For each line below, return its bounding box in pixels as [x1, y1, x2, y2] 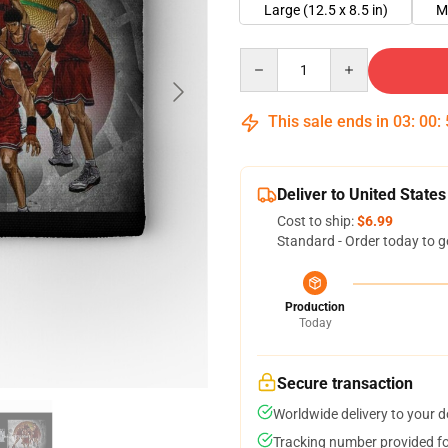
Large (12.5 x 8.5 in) [264, 2, 388, 18]
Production [285, 300, 345, 314]
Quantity [239, 49, 294, 65]
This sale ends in [264, 112, 393, 131]
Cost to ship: [277, 213, 357, 229]
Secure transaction [277, 374, 413, 393]
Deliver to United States [277, 185, 446, 204]
